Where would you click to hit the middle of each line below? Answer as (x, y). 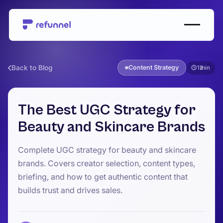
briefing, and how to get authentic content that (103, 177)
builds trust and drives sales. (70, 190)
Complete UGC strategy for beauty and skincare (107, 150)
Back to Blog (32, 68)
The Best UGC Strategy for (107, 110)
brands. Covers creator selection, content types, (107, 164)
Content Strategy (153, 68)
